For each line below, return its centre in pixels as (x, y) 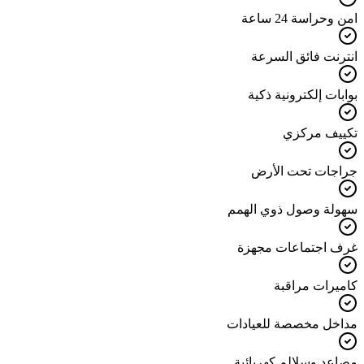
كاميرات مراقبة (316, 286)
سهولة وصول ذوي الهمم (292, 210)
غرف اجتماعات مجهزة (297, 248)
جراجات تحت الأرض (304, 171)
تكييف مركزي (320, 133)
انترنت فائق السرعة (304, 57)
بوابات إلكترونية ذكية (303, 95)
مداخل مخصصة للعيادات (292, 324)
